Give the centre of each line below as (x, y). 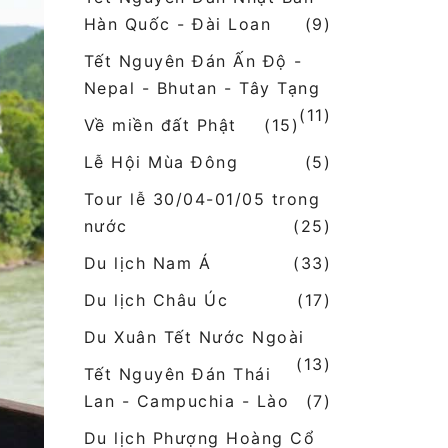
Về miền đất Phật (160, 125)
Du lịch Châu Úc (155, 300)
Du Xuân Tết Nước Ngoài (194, 337)
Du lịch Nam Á (147, 263)
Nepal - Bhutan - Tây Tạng (201, 88)
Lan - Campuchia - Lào (186, 401)
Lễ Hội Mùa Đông (160, 162)
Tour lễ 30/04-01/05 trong (201, 199)
